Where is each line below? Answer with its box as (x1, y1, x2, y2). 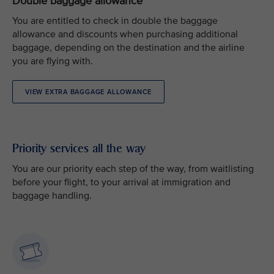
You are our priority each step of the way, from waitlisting (12, 163, 254, 175)
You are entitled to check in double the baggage (12, 15, 218, 27)
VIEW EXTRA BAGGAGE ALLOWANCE (25, 87, 152, 97)
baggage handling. (12, 190, 97, 202)
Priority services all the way (12, 141, 146, 155)
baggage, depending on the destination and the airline (12, 42, 245, 54)
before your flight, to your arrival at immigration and (12, 176, 231, 188)
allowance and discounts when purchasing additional (12, 28, 238, 40)
